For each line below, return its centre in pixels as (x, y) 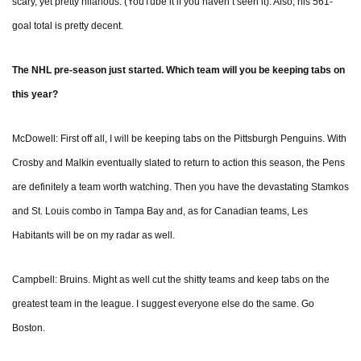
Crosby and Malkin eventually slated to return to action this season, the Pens (178, 163)
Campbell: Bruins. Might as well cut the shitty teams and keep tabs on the (171, 280)
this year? (35, 95)
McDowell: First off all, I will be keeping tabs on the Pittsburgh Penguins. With (179, 139)
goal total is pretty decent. (68, 26)
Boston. (29, 328)
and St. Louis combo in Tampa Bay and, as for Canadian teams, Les (160, 212)
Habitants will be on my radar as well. (93, 236)
